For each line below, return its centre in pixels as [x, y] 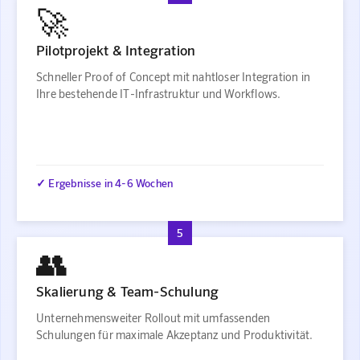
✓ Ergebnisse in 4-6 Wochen [105, 183]
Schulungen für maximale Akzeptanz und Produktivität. [175, 334]
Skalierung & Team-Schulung [128, 290]
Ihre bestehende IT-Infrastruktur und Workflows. [159, 93]
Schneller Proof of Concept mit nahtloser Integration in [174, 76]
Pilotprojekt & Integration [116, 49]
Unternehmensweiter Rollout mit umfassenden [153, 317]
